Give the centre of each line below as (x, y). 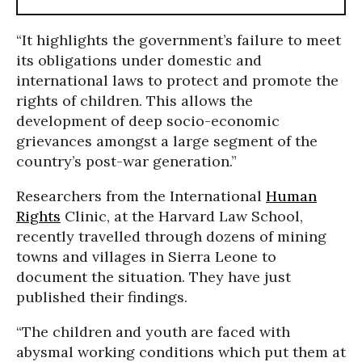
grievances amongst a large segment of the (167, 141)
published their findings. (102, 297)
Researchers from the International (141, 196)
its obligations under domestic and (139, 60)
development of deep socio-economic (148, 121)
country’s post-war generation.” (126, 161)
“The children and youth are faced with (153, 332)
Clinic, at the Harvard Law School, (182, 216)
